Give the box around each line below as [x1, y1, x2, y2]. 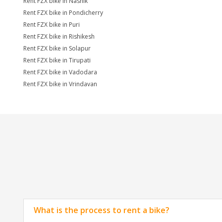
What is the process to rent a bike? [34, 205, 169, 216]
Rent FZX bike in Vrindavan [23, 80, 97, 88]
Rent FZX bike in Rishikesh [23, 32, 95, 41]
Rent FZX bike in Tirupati [23, 56, 91, 64]
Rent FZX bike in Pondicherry [23, 8, 103, 17]
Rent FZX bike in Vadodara [23, 68, 97, 76]
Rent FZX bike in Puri [23, 20, 80, 29]
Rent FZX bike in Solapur [23, 44, 91, 53]
